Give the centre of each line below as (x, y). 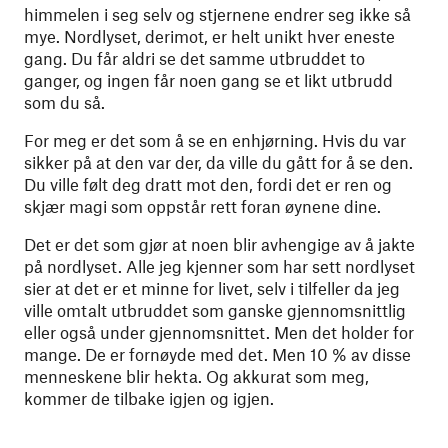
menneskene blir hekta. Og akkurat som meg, (196, 376)
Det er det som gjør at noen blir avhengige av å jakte (219, 244)
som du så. (64, 102)
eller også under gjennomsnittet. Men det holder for (219, 332)
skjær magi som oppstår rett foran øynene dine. (202, 206)
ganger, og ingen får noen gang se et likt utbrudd (208, 80)
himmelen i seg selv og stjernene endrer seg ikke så (217, 14)
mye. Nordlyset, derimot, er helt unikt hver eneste (209, 36)
